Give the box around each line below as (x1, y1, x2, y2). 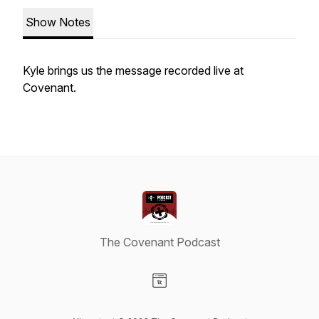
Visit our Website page (159, 288, 273, 303)
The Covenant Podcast (99, 235, 220, 249)
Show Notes (26, 15, 90, 29)
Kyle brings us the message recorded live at (23, 63, 244, 78)
